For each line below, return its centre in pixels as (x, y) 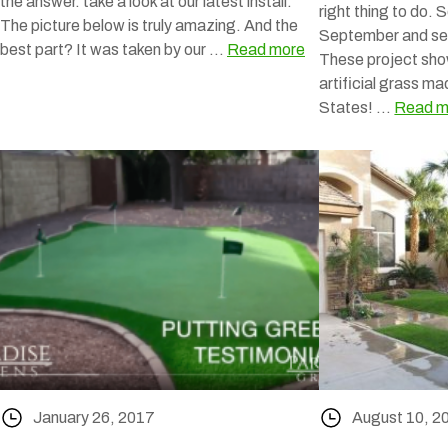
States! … (357, 107)
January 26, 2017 (94, 417)
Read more (266, 49)
